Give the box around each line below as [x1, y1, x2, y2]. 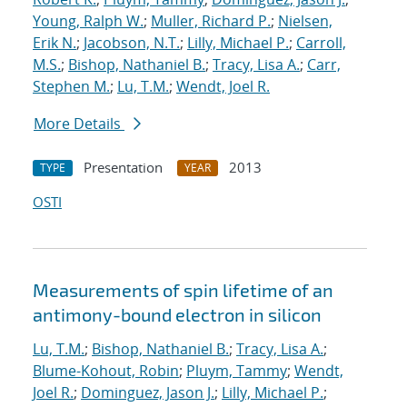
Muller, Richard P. [151, 11, 271, 32]
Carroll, [296, 33, 346, 54]
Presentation [84, 158, 163, 177]
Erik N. [33, 33, 76, 54]
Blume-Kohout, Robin [33, 361, 179, 382]
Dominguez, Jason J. [81, 382, 214, 403]
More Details [34, 114, 124, 134]
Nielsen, [278, 11, 333, 32]
